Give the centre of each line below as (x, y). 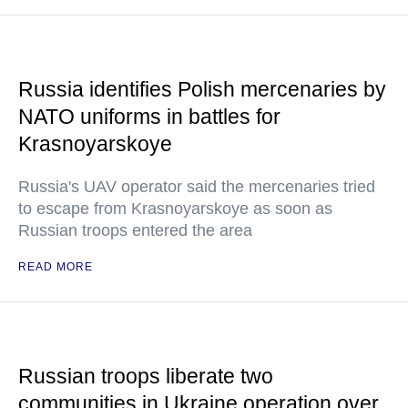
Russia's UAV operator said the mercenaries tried (197, 187)
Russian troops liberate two (146, 376)
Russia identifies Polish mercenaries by (202, 89)
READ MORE (56, 267)
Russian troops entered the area (135, 230)
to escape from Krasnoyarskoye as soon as (175, 209)
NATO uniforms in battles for (149, 117)
